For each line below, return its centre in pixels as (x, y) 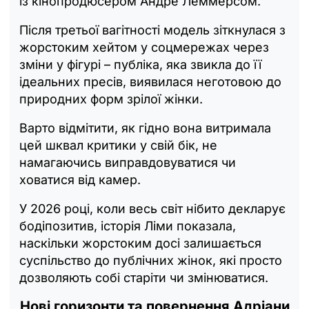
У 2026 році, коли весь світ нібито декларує (152, 208)
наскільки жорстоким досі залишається (140, 243)
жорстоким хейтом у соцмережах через (144, 47)
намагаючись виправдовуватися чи (128, 162)
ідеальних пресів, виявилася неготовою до (150, 81)
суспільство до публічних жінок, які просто (151, 260)
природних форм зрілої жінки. (111, 99)
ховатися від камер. (80, 179)
